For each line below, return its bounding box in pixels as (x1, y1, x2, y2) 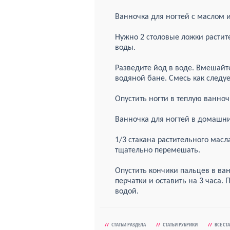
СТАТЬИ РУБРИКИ (163, 221, 198, 228)
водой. (115, 187, 139, 196)
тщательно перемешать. (115, 146, 200, 155)
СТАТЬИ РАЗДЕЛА (111, 221, 146, 228)
